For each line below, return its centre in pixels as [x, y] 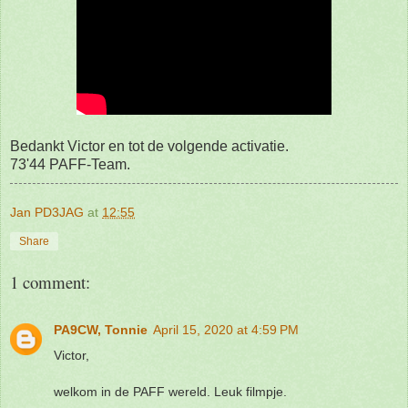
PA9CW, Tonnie [101, 329]
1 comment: [50, 281]
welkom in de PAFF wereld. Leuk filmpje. [170, 391]
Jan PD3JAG [47, 212]
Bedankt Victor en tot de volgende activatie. [149, 146]
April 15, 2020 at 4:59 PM [226, 329]
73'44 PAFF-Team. [70, 164]
